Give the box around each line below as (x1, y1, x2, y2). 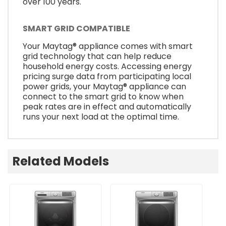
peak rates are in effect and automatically (23, 100, 191, 112)
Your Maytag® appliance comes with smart (23, 40, 193, 52)
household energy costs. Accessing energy (23, 60, 192, 72)
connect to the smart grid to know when (23, 90, 184, 102)
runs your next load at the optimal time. (23, 110, 179, 123)
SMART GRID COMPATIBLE (23, 22, 130, 34)
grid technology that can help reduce (23, 50, 172, 62)
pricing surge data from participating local (23, 70, 191, 82)
